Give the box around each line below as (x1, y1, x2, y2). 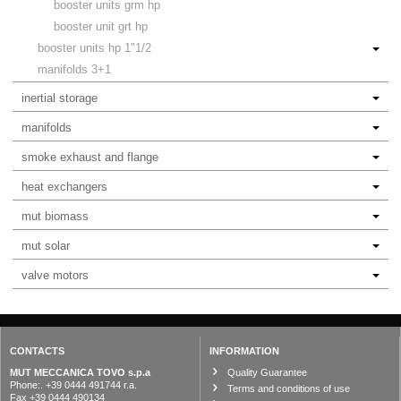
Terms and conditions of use (226, 383, 350, 395)
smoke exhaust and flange (21, 150, 158, 165)
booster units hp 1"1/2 (38, 41, 151, 55)
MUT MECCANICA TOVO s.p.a (10, 367, 150, 379)
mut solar (21, 239, 70, 253)
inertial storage (21, 91, 98, 106)
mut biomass (21, 209, 89, 224)
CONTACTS (10, 346, 64, 357)
